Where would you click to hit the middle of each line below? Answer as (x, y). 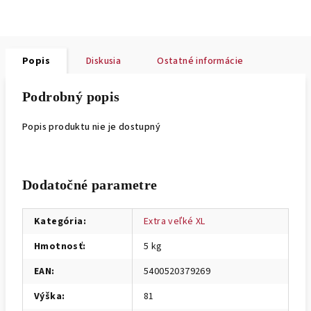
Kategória (59, 221)
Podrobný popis (71, 96)
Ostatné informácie (200, 61)
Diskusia (104, 61)
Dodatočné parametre (90, 185)
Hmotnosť (59, 246)
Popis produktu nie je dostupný (91, 127)
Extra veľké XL (175, 221)
